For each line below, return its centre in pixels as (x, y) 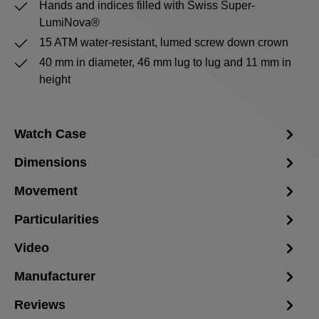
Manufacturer (55, 276)
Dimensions (51, 162)
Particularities (57, 219)
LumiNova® (70, 22)
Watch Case (50, 134)
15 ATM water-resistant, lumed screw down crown (164, 42)
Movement (46, 190)
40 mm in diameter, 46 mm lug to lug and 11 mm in (166, 62)
